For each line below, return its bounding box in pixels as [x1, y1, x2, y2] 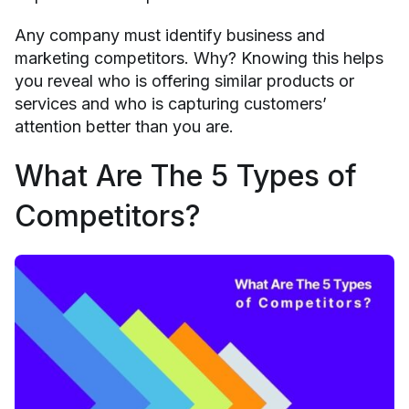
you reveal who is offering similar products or [15, 70, 354, 90]
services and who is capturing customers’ [15, 93, 327, 113]
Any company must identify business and [15, 25, 325, 45]
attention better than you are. [15, 116, 234, 136]
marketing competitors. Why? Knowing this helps [15, 47, 383, 68]
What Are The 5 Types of [15, 157, 357, 194]
